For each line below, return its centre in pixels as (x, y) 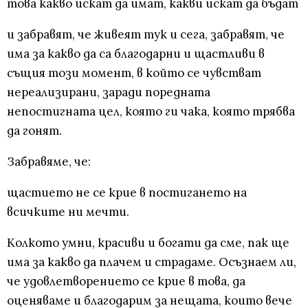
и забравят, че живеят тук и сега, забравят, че (146, 34)
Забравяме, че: (49, 161)
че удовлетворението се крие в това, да (126, 281)
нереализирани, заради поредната (109, 92)
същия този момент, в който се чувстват (134, 73)
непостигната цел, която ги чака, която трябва (151, 111)
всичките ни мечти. (68, 211)
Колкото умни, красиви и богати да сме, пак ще (148, 242)
